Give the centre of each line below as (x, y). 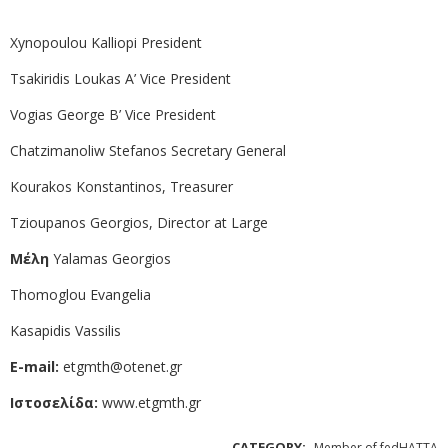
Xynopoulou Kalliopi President (106, 43)
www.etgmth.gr (151, 403)
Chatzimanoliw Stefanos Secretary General (148, 151)
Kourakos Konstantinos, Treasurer (121, 187)
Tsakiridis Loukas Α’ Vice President (120, 79)
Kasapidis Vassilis (65, 331)
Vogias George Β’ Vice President (113, 115)
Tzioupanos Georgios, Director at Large (139, 223)
